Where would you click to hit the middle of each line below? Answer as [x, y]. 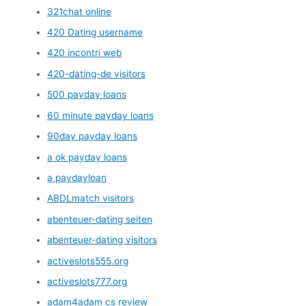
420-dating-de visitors [97, 73]
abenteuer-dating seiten [100, 219]
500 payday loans [87, 95]
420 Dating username [95, 32]
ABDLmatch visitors [91, 198]
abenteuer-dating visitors [102, 240]
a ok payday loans [87, 157]
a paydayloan [77, 177]
